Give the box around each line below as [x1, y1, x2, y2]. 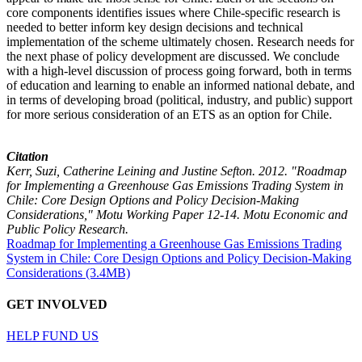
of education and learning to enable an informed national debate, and [6, 78, 355, 92]
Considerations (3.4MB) [6, 265, 130, 280]
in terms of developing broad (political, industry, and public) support [6, 92, 352, 107]
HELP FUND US [6, 329, 99, 343]
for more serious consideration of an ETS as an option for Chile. [6, 107, 332, 121]
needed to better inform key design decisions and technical [6, 19, 303, 34]
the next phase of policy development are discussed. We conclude [6, 48, 339, 63]
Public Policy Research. [6, 221, 128, 236]
